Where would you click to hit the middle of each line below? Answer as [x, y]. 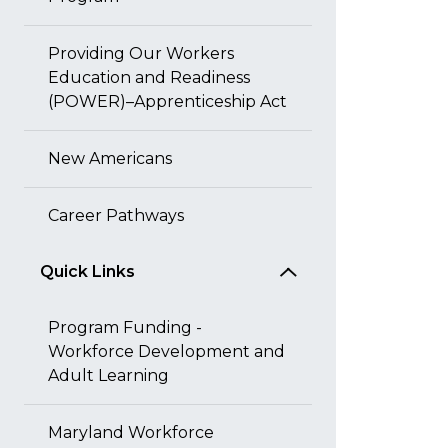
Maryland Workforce [131, 432]
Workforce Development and [166, 351]
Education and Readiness [149, 77]
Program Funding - [125, 327]
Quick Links [87, 271]
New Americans [110, 158]
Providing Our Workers [141, 53]
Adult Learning [108, 375]
